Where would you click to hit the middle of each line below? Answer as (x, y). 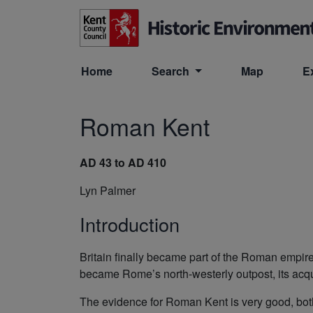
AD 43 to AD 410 (123, 162)
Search (172, 71)
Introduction (130, 224)
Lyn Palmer (108, 190)
